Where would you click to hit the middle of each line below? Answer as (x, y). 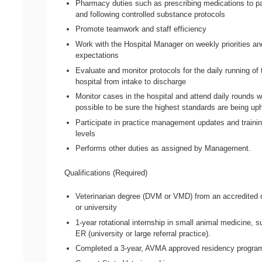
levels (86, 133)
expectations (97, 55)
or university (96, 207)
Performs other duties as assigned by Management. (163, 149)
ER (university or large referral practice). (143, 233)
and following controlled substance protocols (151, 14)
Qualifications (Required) (106, 173)
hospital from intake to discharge (131, 81)
